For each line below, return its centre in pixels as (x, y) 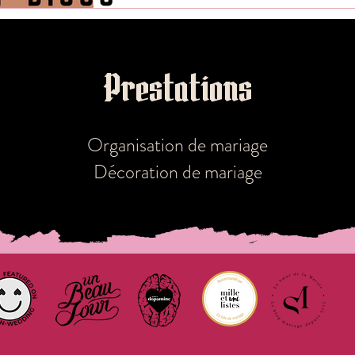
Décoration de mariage (177, 172)
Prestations (177, 90)
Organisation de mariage (177, 145)
